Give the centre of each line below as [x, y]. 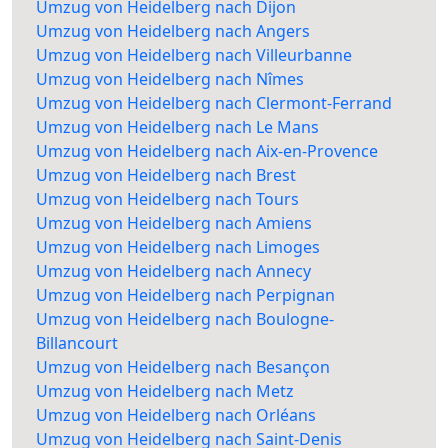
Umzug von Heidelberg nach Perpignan [185, 295]
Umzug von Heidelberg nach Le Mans [177, 127]
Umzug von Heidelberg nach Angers [173, 31]
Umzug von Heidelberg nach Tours [167, 199]
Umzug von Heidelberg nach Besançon [183, 367]
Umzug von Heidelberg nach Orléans [176, 415]
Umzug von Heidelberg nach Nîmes [170, 79]
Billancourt [77, 343]
